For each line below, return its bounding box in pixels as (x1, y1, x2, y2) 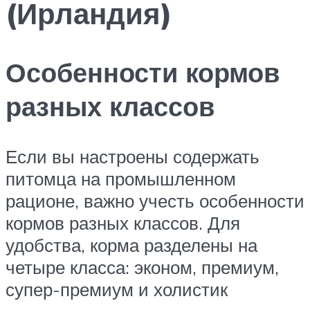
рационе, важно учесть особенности (6, 189, 304, 212)
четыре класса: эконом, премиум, (6, 255, 279, 278)
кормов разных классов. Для (6, 211, 240, 234)
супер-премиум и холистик (6, 277, 228, 300)
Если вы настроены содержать (6, 145, 259, 167)
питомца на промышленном (6, 167, 236, 190)
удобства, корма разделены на (6, 233, 257, 256)
